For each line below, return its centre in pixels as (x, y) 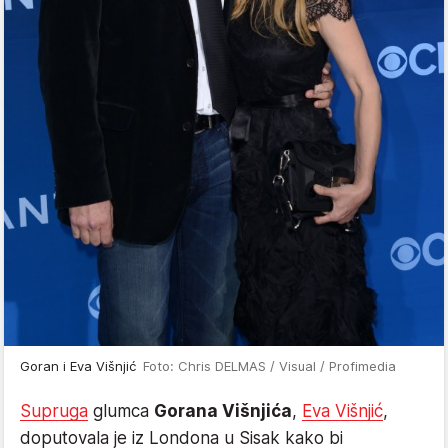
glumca (121, 411)
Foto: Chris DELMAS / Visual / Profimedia (269, 366)
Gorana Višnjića (223, 411)
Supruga (54, 411)
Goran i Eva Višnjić (81, 366)
